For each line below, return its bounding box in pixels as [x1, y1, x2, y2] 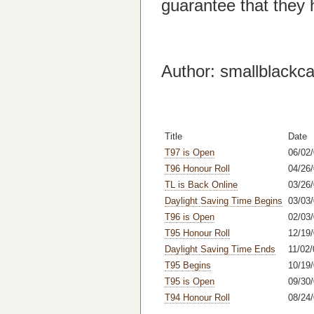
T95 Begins [165, 260, 211, 271]
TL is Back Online [165, 179, 238, 190]
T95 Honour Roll [165, 228, 230, 238]
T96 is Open [165, 212, 214, 222]
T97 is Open [165, 147, 214, 158]
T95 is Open [165, 276, 214, 287]
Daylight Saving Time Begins [165, 196, 282, 206]
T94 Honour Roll [165, 292, 230, 303]
